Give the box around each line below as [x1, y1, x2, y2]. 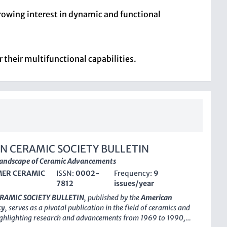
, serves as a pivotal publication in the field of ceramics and [5, 203, 190, 212]
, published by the [84, 193, 141, 202]
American [141, 193, 172, 202]
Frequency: [114, 169, 154, 178]
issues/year [114, 179, 155, 188]
